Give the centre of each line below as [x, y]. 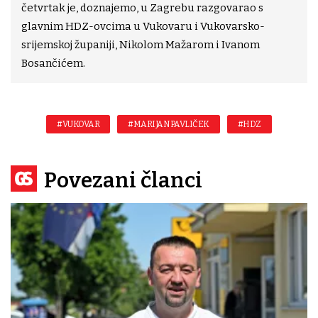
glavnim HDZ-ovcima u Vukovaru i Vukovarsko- [143, 26]
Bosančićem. [53, 63]
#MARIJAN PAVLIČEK [169, 124]
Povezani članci [123, 180]
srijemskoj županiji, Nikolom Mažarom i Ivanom [141, 45]
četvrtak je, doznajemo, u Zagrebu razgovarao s [142, 8]
